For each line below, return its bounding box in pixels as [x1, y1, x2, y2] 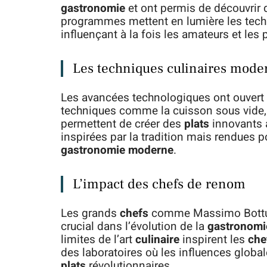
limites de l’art [61, 231, 135, 249]
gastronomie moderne [61, 142, 173, 159]
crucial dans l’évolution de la [61, 218, 207, 235]
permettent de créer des [61, 116, 184, 133]
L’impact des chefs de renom [73, 175, 246, 194]
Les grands [61, 205, 120, 222]
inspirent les [179, 231, 248, 249]
